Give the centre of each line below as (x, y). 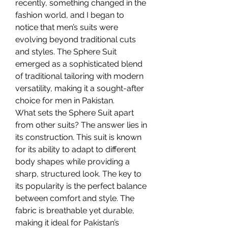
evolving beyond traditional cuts (76, 39)
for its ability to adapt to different (76, 149)
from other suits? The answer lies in (81, 125)
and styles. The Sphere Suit (66, 51)
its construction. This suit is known (78, 137)
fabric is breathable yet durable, (75, 210)
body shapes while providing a (73, 161)
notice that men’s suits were (67, 27)
